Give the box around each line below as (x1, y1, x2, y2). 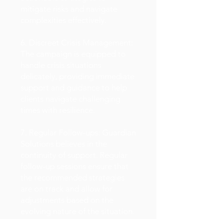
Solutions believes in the (21, 139, 107, 149)
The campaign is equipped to (21, 49, 126, 59)
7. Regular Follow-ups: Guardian (21, 128, 136, 137)
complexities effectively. (21, 15, 107, 25)
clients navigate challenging (21, 94, 120, 104)
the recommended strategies (21, 173, 125, 182)
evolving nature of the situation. (21, 206, 134, 216)
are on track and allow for (21, 184, 112, 194)
